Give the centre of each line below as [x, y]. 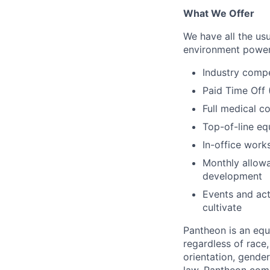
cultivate [222, 207]
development [232, 176]
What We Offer [219, 13]
